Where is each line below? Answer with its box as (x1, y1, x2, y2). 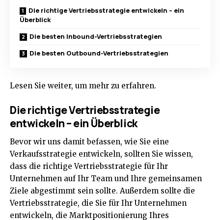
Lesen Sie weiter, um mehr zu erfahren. (10, 81, 156, 91)
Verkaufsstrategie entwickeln (10, 149, 120, 159)
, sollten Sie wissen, (120, 149, 193, 159)
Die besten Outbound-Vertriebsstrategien (29, 49, 168, 58)
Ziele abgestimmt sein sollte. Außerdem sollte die (10, 186, 195, 196)
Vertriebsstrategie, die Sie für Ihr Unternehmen (10, 198, 187, 208)
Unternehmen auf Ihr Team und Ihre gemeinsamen (10, 174, 202, 184)
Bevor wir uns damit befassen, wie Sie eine (10, 137, 169, 147)
